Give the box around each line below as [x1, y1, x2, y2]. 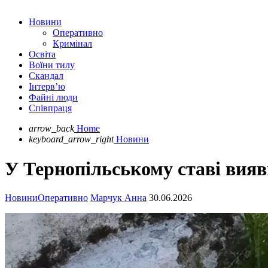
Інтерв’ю [29, 81, 65, 92]
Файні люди [29, 92, 78, 103]
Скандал [29, 71, 63, 81]
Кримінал [53, 38, 92, 49]
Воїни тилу [29, 60, 75, 71]
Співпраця [29, 103, 72, 114]
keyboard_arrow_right [29, 134, 114, 145]
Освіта [29, 49, 56, 60]
